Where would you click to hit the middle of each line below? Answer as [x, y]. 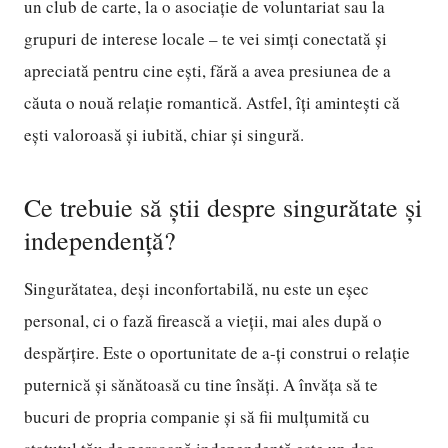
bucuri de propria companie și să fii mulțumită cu [197, 416]
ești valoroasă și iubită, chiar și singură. [164, 134]
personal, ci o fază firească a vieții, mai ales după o [203, 320]
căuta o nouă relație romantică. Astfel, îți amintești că [212, 102]
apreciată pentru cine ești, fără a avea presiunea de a [207, 70]
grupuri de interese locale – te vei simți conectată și [205, 38]
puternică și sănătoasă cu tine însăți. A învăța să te [201, 384]
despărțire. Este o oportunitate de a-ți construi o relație [217, 352]
